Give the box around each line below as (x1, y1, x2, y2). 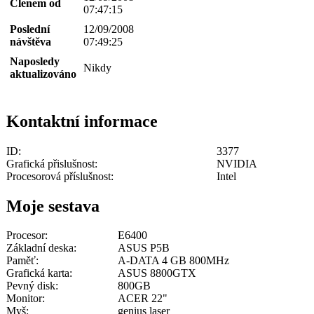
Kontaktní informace (6, 111, 158, 130)
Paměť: (6, 254, 39, 267)
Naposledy (10, 55, 60, 67)
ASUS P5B (118, 242, 170, 254)
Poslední (10, 22, 50, 35)
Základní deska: (6, 242, 76, 254)
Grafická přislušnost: (6, 157, 97, 170)
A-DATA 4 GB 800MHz (118, 254, 229, 267)
